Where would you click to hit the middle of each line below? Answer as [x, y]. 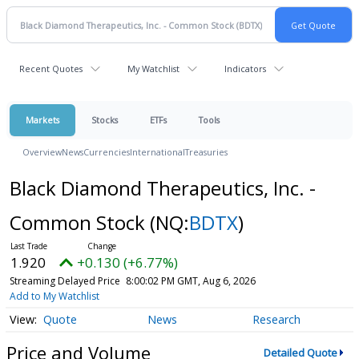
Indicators [245, 69]
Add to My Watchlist [54, 296]
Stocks [105, 120]
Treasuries [206, 152]
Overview [42, 152]
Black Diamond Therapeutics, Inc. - [162, 188]
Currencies [107, 152]
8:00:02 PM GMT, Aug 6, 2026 [190, 281]
